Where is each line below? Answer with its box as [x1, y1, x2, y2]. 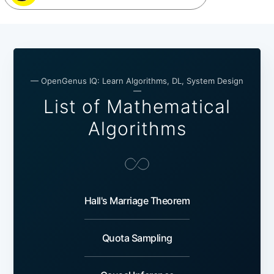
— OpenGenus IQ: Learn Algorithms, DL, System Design [31, 75, 243, 86]
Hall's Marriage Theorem [84, 194, 190, 207]
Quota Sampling [102, 231, 172, 244]
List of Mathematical [43, 95, 231, 117]
